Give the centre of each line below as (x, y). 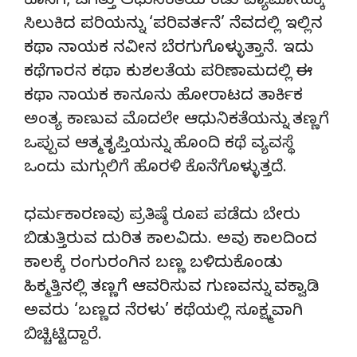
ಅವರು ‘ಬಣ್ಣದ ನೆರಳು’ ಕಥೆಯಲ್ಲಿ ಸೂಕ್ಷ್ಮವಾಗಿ (163, 312)
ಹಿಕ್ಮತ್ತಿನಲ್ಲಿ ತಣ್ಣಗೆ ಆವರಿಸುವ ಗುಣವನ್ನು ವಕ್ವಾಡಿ (171, 288)
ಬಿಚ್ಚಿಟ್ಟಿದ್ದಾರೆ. (63, 336)
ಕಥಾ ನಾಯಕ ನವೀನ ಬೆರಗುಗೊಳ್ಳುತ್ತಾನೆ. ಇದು (169, 49)
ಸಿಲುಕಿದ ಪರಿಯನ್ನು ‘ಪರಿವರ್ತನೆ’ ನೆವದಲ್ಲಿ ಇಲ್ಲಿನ (173, 25)
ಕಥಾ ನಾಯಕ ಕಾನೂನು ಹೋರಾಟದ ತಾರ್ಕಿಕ (163, 97)
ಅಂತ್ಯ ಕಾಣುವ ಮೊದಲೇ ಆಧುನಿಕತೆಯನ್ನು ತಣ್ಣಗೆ (177, 121)
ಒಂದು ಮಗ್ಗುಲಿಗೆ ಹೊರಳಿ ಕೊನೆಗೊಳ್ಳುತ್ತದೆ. (155, 169)
